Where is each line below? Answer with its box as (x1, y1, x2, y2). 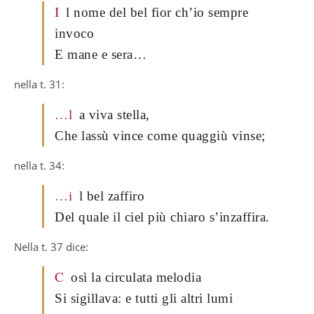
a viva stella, (78, 107, 150, 122)
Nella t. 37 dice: (14, 239, 88, 254)
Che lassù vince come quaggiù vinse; (55, 128, 266, 143)
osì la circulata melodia (71, 269, 201, 285)
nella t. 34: (14, 158, 64, 172)
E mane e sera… (55, 46, 146, 62)
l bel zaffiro (78, 188, 144, 203)
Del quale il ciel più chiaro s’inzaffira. (55, 209, 270, 224)
